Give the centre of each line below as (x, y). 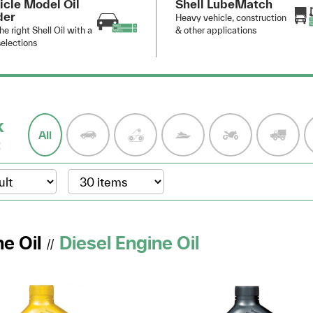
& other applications (216, 30)
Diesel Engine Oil (129, 245)
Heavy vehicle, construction (231, 17)
